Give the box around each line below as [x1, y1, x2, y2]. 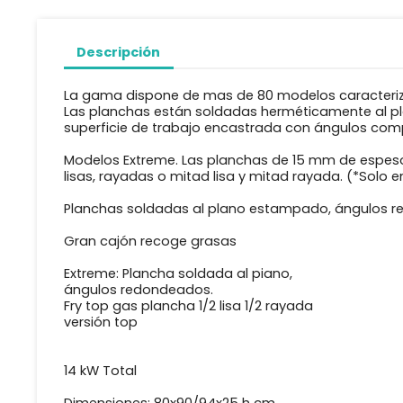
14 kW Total [63, 362, 137, 381]
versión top [63, 313, 138, 332]
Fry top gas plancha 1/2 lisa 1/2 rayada [63, 297, 313, 316]
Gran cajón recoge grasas [63, 232, 237, 251]
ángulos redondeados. [63, 281, 213, 300]
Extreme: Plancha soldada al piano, [63, 264, 292, 283]
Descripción [76, 42, 161, 61]
